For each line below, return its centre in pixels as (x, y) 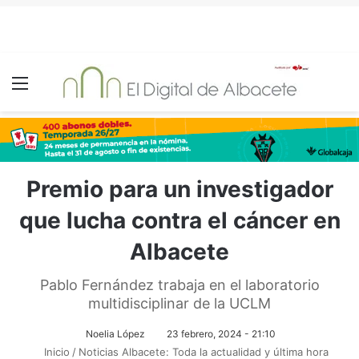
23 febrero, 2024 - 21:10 (221, 334)
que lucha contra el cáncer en (179, 220)
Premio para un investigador (179, 189)
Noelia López (115, 334)
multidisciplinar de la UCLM (179, 303)
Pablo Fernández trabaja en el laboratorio (179, 285)
